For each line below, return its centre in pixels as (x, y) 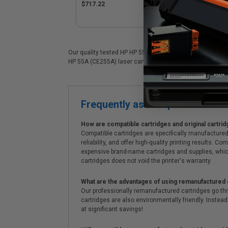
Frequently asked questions (146, 104)
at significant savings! (112, 209)
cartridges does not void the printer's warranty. (146, 161)
